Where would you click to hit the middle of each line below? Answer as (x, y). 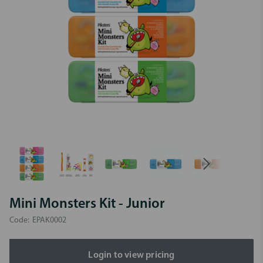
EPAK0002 (49, 220)
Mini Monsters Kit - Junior (87, 204)
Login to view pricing (131, 255)
